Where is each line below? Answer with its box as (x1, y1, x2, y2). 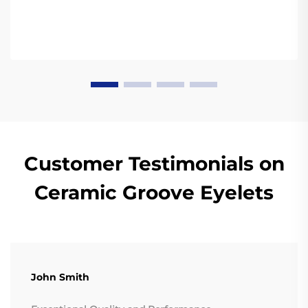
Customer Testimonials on (23, 152, 285, 176)
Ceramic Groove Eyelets (34, 181, 274, 205)
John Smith (31, 271, 89, 284)
